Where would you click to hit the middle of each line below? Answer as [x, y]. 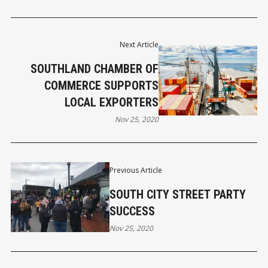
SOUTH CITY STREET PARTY [177, 194]
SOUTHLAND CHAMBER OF [95, 69]
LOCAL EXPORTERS [112, 103]
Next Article [139, 45]
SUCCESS [132, 211]
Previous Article [135, 170]
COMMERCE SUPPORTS [102, 86]
